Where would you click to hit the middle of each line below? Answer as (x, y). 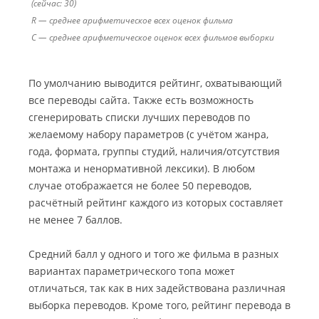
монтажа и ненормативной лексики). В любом (142, 169)
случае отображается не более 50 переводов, (140, 186)
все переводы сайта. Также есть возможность (141, 100)
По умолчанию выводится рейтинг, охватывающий (155, 83)
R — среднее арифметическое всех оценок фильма (132, 21)
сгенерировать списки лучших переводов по (139, 117)
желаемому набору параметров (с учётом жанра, (148, 135)
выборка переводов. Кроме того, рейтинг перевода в (159, 305)
